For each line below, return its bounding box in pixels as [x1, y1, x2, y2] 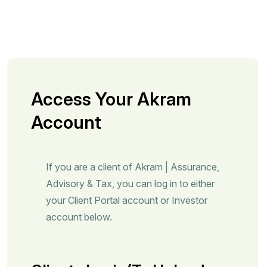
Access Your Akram [31, 88, 191, 110]
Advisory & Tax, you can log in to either [46, 178, 215, 190]
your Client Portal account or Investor [46, 194, 207, 206]
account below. [46, 211, 112, 223]
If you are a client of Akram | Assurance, [46, 161, 219, 173]
